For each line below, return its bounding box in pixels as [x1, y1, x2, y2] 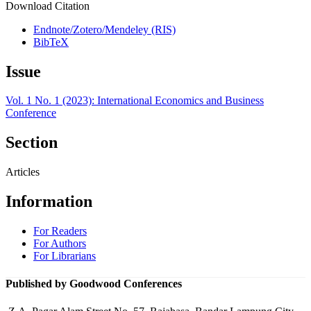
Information [6, 192, 92, 211]
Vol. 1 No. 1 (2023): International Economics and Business [6, 94, 264, 107]
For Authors [33, 237, 86, 250]
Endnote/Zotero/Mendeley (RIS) [33, 23, 176, 35]
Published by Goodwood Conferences [6, 278, 182, 290]
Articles [6, 166, 40, 178]
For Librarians [33, 250, 96, 262]
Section [6, 133, 58, 152]
